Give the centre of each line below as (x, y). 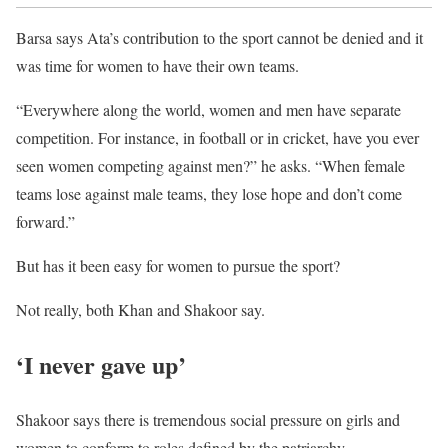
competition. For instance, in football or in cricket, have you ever (217, 138)
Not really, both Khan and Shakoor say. (140, 310)
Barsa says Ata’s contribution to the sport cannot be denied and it (219, 38)
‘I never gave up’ (101, 365)
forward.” (45, 222)
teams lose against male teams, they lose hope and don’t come (209, 194)
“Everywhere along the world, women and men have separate (208, 110)
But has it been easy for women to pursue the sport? (178, 266)
